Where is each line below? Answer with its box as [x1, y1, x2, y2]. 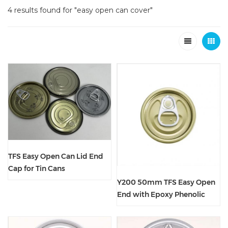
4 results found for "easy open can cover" [8, 5, 153, 15]
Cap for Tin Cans [8, 164, 65, 174]
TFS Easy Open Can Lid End [8, 152, 103, 161]
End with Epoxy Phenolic [117, 190, 205, 199]
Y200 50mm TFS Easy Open [117, 178, 215, 187]
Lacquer [117, 202, 146, 212]
